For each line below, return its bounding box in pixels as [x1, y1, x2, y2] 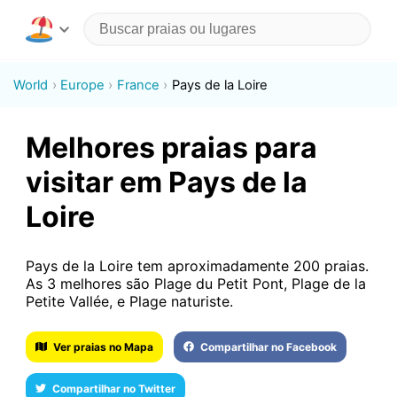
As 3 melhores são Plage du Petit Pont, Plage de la [25, 274, 366, 292]
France [116, 76, 160, 93]
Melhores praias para [25, 130, 317, 166]
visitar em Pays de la [25, 165, 307, 200]
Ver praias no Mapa [53, 339, 154, 354]
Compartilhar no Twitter [51, 381, 175, 395]
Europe [60, 76, 105, 93]
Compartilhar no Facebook [200, 339, 338, 354]
